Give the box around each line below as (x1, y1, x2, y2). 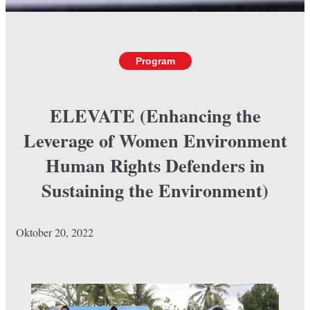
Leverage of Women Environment (23, 127, 287, 154)
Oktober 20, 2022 (16, 225, 94, 240)
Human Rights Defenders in (45, 152, 265, 179)
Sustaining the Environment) (42, 176, 268, 204)
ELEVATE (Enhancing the (49, 102, 261, 129)
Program (135, 56, 175, 67)
